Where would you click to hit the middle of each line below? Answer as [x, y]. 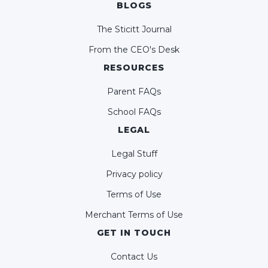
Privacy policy [134, 174]
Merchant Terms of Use [134, 214]
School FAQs [134, 112]
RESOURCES [134, 67]
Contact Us [134, 256]
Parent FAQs [134, 91]
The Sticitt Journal [134, 29]
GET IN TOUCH [134, 232]
